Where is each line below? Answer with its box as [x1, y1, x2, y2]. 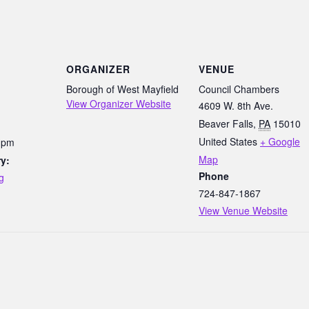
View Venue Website [199, 203, 288, 217]
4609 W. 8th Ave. [199, 99, 273, 112]
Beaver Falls [199, 117, 253, 130]
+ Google [260, 134, 300, 148]
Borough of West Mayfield [66, 82, 179, 96]
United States [199, 134, 257, 148]
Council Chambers [199, 82, 279, 96]
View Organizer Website [66, 97, 171, 110]
